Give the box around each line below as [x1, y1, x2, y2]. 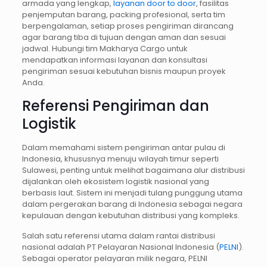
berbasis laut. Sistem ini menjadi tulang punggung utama [21, 187, 243, 198]
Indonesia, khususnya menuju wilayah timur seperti [21, 153, 219, 164]
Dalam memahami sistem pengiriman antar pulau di [21, 141, 225, 153]
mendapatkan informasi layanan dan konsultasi [21, 54, 207, 66]
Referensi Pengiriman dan [21, 95, 209, 116]
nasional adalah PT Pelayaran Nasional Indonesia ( [21, 241, 219, 253]
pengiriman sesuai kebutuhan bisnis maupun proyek [21, 65, 226, 77]
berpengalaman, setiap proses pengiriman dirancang [21, 20, 234, 32]
